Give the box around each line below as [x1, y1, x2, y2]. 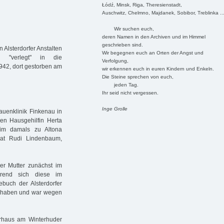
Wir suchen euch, [101, 25, 154, 31]
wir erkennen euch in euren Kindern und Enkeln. [101, 65, 214, 71]
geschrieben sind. [101, 41, 143, 47]
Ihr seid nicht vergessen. [101, 89, 158, 95]
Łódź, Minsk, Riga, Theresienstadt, [101, 1, 182, 7]
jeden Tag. [101, 81, 138, 87]
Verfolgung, [101, 57, 128, 63]
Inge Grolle [101, 105, 127, 111]
